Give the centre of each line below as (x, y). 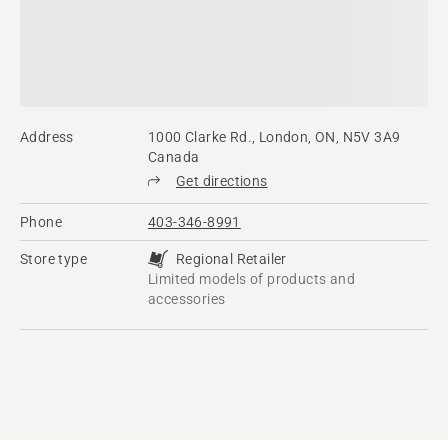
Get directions (222, 181)
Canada (174, 157)
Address (47, 137)
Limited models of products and (251, 279)
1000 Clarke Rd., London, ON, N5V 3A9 (274, 137)
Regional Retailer (231, 259)
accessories (187, 299)
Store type (53, 259)
